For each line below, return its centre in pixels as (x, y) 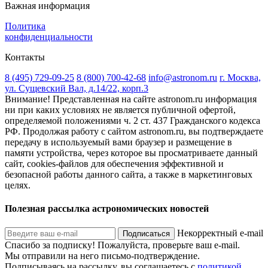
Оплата (73, 64)
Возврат (187, 64)
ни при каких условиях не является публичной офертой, (120, 188)
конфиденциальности (49, 115)
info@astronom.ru (183, 156)
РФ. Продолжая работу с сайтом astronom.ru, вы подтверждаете (134, 210)
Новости (91, 23)
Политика (25, 104)
